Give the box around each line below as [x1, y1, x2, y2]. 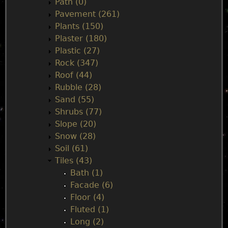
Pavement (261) [55, 9, 120, 19]
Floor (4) [70, 192, 104, 202]
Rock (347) [55, 58, 98, 68]
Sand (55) [55, 95, 94, 104]
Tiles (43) [55, 156, 92, 165]
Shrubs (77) [55, 107, 102, 117]
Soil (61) [55, 144, 88, 153]
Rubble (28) [55, 82, 101, 92]
